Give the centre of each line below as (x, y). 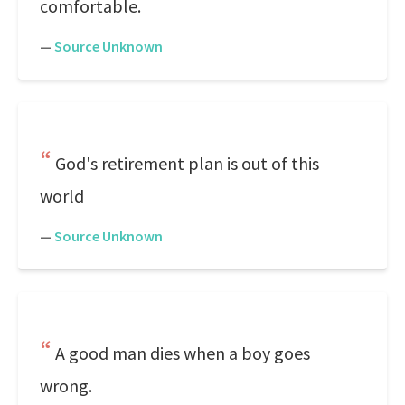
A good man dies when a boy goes (183, 353)
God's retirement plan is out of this (187, 163)
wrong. (66, 386)
